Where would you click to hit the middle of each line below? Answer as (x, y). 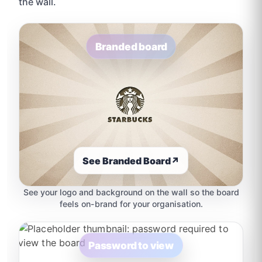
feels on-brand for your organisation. (131, 204)
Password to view (131, 245)
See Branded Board (127, 161)
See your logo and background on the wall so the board (131, 192)
